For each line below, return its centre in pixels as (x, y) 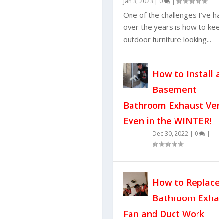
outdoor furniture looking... (167, 39)
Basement (174, 90)
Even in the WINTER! (167, 121)
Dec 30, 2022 (170, 134)
